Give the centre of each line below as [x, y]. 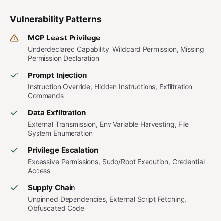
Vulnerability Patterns [56, 19]
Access [39, 170]
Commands [46, 95]
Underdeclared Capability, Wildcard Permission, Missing [116, 49]
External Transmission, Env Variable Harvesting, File [108, 124]
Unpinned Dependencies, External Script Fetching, [107, 199]
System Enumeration [60, 133]
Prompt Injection [57, 75]
